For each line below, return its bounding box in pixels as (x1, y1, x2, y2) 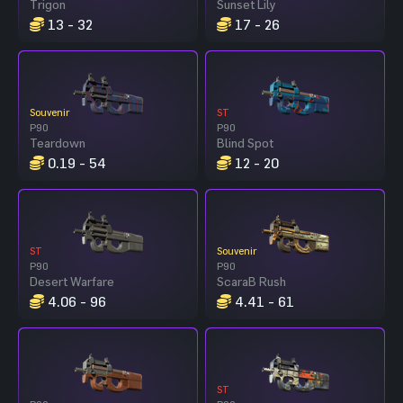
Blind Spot (217, 134, 273, 150)
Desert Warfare (30, 273, 114, 289)
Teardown (30, 134, 85, 150)
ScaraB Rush (217, 273, 286, 289)
